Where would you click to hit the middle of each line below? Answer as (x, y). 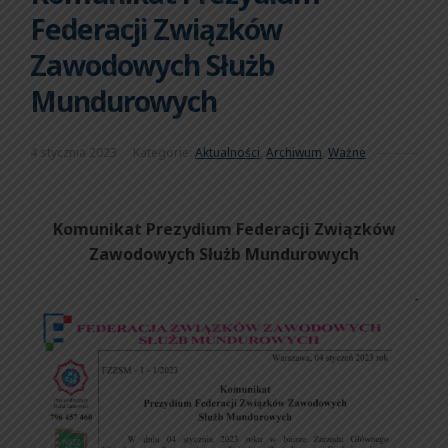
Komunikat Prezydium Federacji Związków (224, 229)
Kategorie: (164, 153)
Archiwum (294, 153)
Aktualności (227, 153)
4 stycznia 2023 (73, 153)
